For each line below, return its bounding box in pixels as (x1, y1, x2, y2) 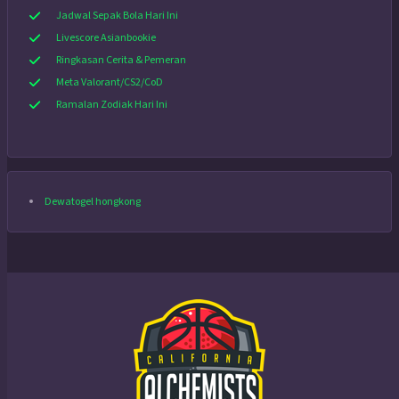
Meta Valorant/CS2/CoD (56, 75, 163, 91)
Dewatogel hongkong (45, 193, 142, 209)
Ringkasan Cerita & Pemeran (56, 53, 186, 69)
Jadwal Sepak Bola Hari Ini (56, 8, 178, 24)
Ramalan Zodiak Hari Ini (56, 97, 167, 113)
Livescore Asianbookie (56, 30, 156, 46)
